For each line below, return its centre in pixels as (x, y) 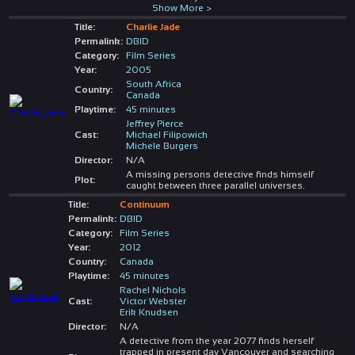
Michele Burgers (162, 145)
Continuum (144, 204)
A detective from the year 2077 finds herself (216, 340)
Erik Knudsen (149, 312)
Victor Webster (153, 301)
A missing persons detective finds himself (219, 174)
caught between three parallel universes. (215, 185)
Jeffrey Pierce (155, 123)
